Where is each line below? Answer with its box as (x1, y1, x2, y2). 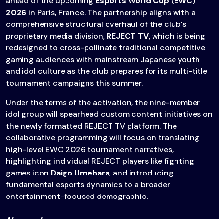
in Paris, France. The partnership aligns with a (26, 7, 196, 18)
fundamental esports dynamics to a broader (6, 179, 170, 190)
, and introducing (109, 168, 174, 178)
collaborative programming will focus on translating (6, 132, 199, 143)
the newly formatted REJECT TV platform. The (6, 121, 177, 131)
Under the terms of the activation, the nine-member (6, 97, 200, 108)
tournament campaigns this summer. (6, 78, 143, 88)
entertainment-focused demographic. (6, 191, 148, 202)
